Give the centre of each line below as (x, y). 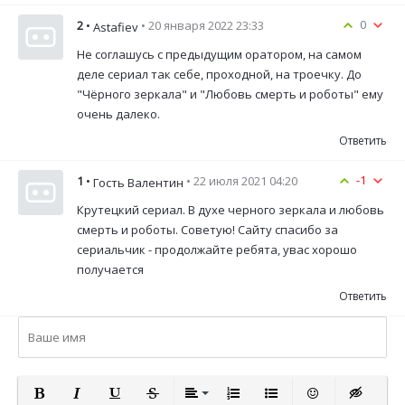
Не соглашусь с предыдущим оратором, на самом (219, 54)
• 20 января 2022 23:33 (202, 26)
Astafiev (116, 27)
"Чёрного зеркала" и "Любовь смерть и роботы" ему (230, 94)
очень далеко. (118, 113)
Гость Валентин (138, 182)
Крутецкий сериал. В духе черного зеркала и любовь (231, 209)
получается (110, 269)
